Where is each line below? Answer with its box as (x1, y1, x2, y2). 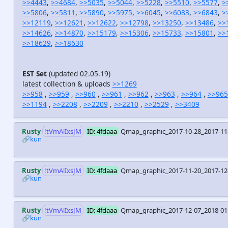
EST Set (22, 69, 47, 79)
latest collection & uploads (22, 79, 112, 89)
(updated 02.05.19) (46, 69, 110, 79)
